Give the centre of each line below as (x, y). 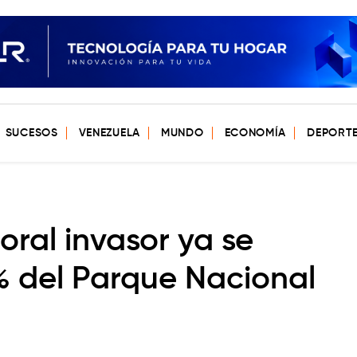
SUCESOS (31, 133)
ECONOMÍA (255, 133)
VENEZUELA (109, 133)
